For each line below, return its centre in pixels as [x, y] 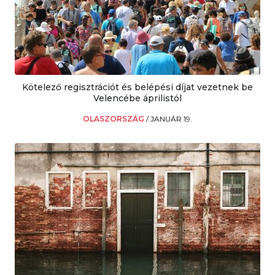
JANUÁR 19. [171, 118]
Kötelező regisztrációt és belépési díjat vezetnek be [137, 87]
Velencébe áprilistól [137, 98]
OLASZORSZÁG [114, 118]
